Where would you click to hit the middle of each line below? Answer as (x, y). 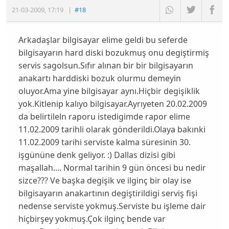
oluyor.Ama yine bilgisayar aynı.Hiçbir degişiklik (109, 91)
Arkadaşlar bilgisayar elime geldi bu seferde (103, 40)
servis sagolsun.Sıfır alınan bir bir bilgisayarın (106, 66)
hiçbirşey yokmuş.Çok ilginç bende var (92, 219)
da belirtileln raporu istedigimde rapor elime (104, 117)
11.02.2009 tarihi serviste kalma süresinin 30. (104, 142)
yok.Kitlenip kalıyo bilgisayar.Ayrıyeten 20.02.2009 (112, 104)
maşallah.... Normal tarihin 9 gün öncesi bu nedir (112, 168)
